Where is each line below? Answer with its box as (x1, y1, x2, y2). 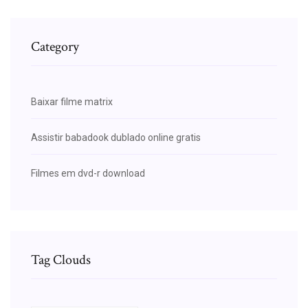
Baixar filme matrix (31, 96, 113, 107)
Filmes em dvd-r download (31, 167, 145, 179)
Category (31, 37, 79, 56)
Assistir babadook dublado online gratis (31, 131, 201, 143)
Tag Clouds (31, 250, 91, 269)
